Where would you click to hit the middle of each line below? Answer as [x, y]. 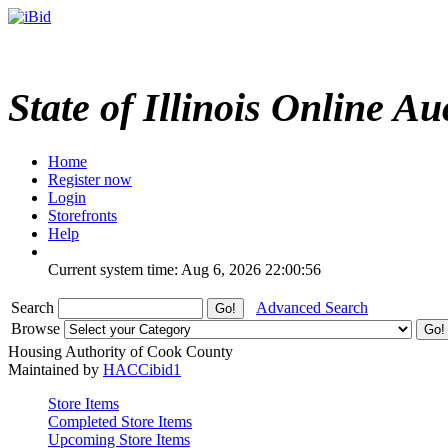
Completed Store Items [120, 421]
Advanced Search [312, 307]
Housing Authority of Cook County [120, 351]
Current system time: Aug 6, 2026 [154, 269]
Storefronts [82, 215]
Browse [37, 328]
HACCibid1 [142, 369]
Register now [90, 179]
